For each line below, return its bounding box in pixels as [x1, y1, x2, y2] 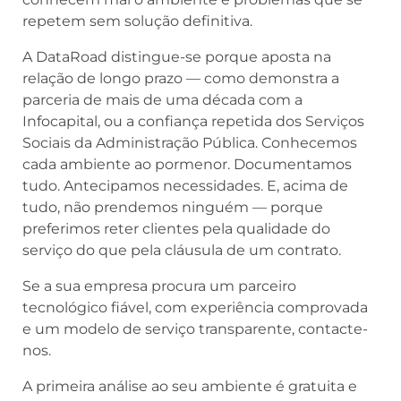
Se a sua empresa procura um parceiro [22, 277, 296, 294]
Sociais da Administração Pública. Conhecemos [22, 133, 357, 151]
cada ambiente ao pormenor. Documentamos [22, 155, 352, 173]
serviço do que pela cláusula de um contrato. [22, 241, 341, 259]
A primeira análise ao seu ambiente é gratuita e [22, 377, 357, 395]
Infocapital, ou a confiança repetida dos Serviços [22, 112, 364, 130]
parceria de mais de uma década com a [22, 90, 303, 108]
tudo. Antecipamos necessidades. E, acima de [22, 176, 348, 194]
